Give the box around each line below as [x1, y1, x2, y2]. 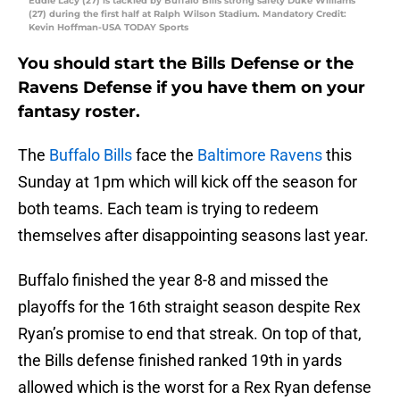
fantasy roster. [18, 102, 140, 122]
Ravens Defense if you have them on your [18, 78, 365, 98]
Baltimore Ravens [197, 146, 322, 165]
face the [132, 146, 197, 165]
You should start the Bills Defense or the [18, 54, 354, 74]
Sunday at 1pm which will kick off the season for [18, 172, 357, 192]
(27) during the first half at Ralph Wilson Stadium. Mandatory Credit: [29, 8, 346, 21]
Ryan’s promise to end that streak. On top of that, [18, 324, 362, 344]
